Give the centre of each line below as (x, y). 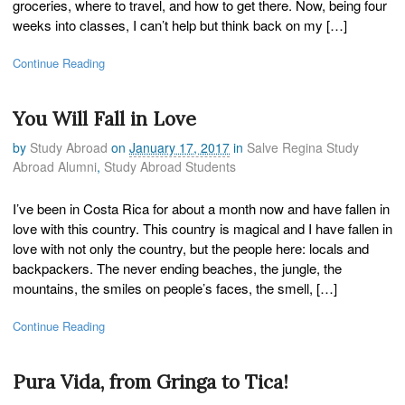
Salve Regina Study (303, 147)
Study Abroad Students (170, 166)
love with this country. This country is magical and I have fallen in (202, 228)
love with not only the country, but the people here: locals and (191, 248)
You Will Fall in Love (104, 119)
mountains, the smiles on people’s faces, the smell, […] (175, 287)
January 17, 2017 (179, 147)
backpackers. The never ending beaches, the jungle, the (177, 268)
